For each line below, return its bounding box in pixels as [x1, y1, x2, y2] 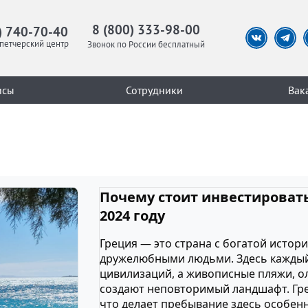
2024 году [100, 206, 166, 225]
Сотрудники [125, 82, 183, 97]
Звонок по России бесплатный [87, 38, 205, 51]
